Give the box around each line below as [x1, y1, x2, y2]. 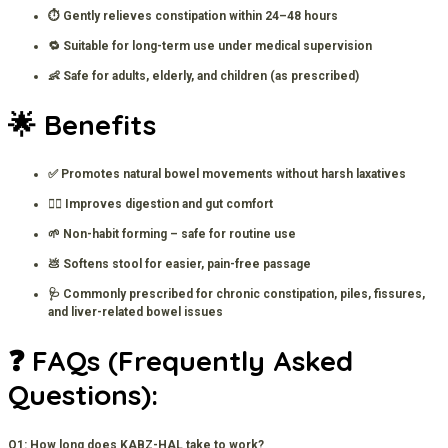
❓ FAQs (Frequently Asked [8, 343, 353, 379]
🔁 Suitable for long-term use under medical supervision [48, 38, 372, 53]
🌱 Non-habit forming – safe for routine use [48, 227, 296, 242]
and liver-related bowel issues [48, 305, 223, 320]
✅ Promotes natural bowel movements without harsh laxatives [48, 167, 406, 182]
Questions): [8, 377, 158, 413]
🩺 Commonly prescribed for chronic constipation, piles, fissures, [48, 287, 425, 302]
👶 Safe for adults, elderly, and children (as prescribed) [48, 68, 359, 83]
